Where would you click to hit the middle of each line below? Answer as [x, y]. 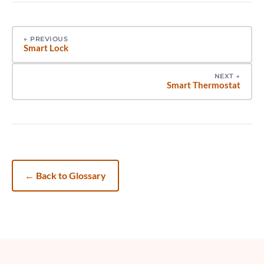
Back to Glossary [71, 175]
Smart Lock [46, 47]
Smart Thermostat [204, 85]
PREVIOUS [49, 39]
